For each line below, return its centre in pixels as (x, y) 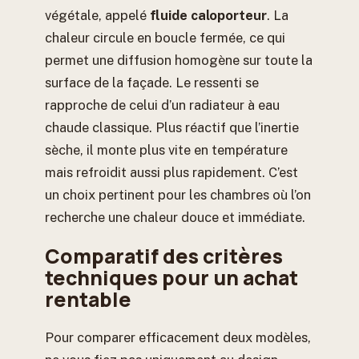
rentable (88, 299)
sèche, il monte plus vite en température (166, 150)
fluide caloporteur (208, 16)
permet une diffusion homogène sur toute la (179, 61)
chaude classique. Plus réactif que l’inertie (172, 128)
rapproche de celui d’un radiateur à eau (162, 105)
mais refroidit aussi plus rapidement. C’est (171, 173)
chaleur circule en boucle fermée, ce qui (165, 38)
